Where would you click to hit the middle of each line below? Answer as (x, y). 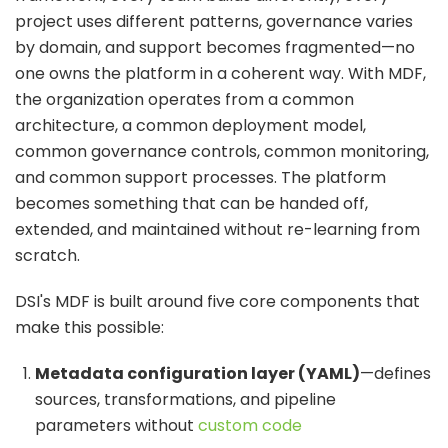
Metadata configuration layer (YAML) (197, 373)
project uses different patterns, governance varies (214, 21)
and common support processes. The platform (200, 177)
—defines (395, 373)
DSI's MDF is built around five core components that (217, 301)
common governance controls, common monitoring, (222, 151)
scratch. (47, 255)
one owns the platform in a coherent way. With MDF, (220, 73)
